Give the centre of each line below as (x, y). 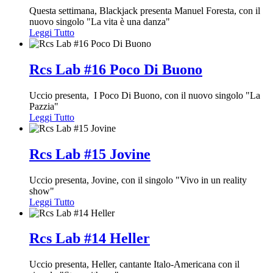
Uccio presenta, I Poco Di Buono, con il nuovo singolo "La (145, 95)
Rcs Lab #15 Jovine (90, 154)
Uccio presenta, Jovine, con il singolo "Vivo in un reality (138, 180)
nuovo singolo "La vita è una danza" (100, 21)
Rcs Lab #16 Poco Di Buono (116, 69)
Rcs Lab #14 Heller (90, 239)
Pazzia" (44, 106)
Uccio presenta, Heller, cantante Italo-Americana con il (134, 264)
